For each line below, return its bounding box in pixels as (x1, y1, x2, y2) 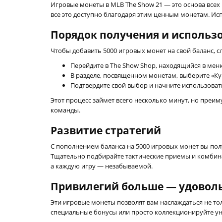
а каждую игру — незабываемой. (51, 162, 153, 170)
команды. (51, 106, 80, 114)
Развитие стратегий (51, 123, 161, 137)
